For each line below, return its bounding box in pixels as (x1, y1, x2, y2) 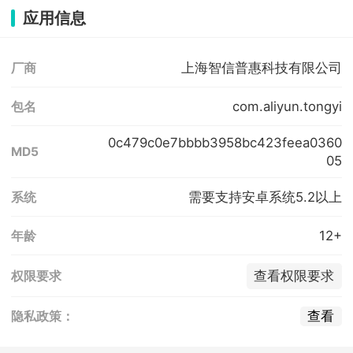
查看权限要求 (254, 268, 335, 284)
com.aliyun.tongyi (232, 98, 342, 114)
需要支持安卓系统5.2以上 (188, 188, 342, 205)
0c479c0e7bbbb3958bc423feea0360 (107, 134, 342, 150)
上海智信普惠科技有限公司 (180, 59, 342, 76)
